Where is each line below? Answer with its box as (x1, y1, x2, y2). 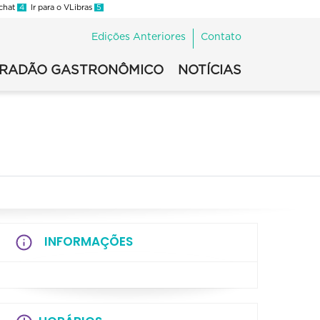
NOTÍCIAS (178, 64, 241, 77)
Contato (201, 32, 241, 42)
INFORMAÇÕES (44, 233, 133, 250)
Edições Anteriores (91, 32, 186, 42)
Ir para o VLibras (26, 4, 94, 11)
